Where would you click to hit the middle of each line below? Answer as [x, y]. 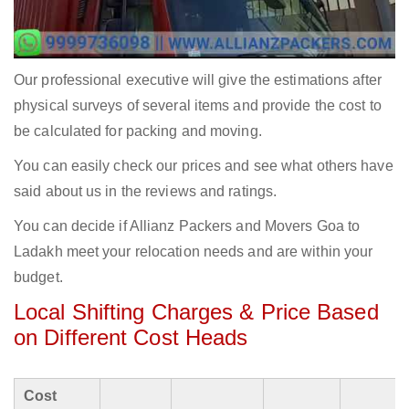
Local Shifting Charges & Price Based [196, 312]
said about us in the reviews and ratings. [146, 192]
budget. [38, 278]
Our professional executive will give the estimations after [198, 80]
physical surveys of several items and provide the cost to [198, 106]
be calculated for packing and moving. [138, 131]
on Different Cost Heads [131, 338]
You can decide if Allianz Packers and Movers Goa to [187, 226]
